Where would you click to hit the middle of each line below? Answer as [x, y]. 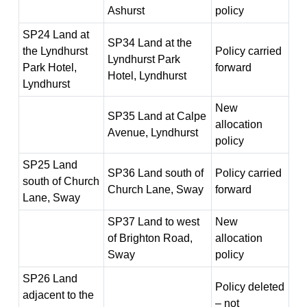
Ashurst [126, 11]
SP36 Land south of [155, 173]
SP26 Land [50, 279]
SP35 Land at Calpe [157, 116]
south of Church [61, 181]
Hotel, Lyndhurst [147, 76]
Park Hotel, [49, 67]
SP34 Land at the [149, 43]
